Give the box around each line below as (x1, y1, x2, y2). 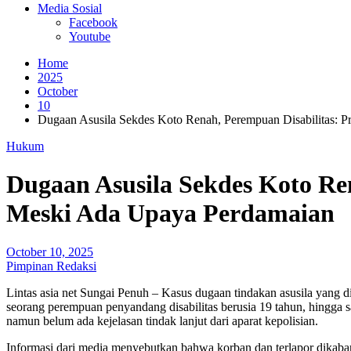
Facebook (69, 16, 118, 29)
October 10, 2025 (6, 244, 93, 259)
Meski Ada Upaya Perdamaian (6, 199, 335, 228)
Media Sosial (38, 2, 102, 15)
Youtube (69, 30, 110, 43)
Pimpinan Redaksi (6, 259, 96, 273)
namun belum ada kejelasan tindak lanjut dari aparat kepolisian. (6, 313, 318, 327)
